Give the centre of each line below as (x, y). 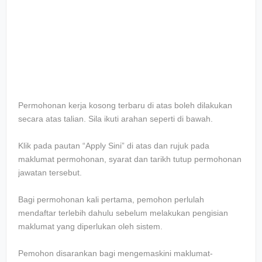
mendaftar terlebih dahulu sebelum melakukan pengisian (123, 213)
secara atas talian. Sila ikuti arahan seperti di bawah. (116, 119)
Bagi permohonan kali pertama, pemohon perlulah (111, 200)
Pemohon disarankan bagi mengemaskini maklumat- (116, 254)
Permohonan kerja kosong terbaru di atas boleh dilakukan (125, 106)
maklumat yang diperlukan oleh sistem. (90, 227)
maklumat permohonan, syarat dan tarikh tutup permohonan (130, 159)
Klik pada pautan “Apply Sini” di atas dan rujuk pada (114, 146)
